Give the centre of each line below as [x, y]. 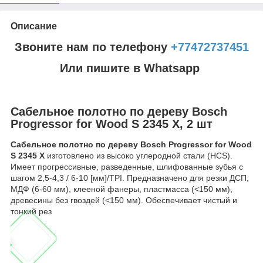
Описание [34, 26]
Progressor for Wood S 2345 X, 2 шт [112, 124]
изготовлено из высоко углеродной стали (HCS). [139, 156]
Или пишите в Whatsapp [131, 68]
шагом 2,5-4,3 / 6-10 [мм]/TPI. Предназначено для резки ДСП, [130, 178]
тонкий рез [31, 212]
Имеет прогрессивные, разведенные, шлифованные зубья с [127, 167]
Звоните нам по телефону [92, 47]
